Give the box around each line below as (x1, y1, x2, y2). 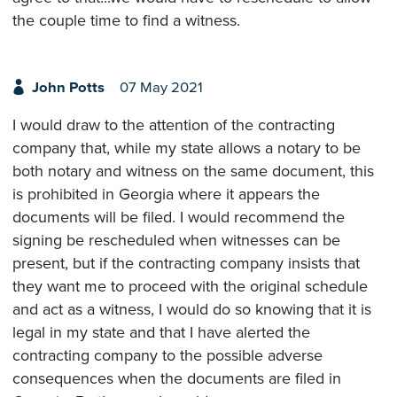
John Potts (31, 78, 105, 97)
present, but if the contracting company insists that (12, 253, 360, 273)
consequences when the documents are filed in (12, 368, 341, 388)
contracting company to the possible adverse (12, 345, 323, 365)
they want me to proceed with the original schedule (12, 276, 368, 296)
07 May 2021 (119, 78, 203, 97)
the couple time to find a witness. (12, 11, 240, 31)
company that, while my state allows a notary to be (12, 137, 361, 158)
